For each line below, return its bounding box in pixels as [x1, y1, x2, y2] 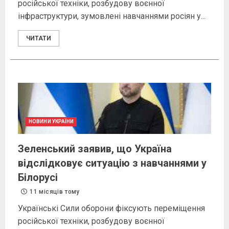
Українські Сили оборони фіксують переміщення [18, 203, 205, 214]
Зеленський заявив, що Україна [18, 143, 172, 155]
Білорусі [18, 171, 58, 184]
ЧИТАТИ [26, 35, 51, 42]
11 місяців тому [28, 188, 80, 196]
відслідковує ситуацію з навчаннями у [18, 157, 207, 170]
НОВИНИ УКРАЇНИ [29, 119, 74, 125]
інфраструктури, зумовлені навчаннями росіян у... [18, 11, 205, 21]
